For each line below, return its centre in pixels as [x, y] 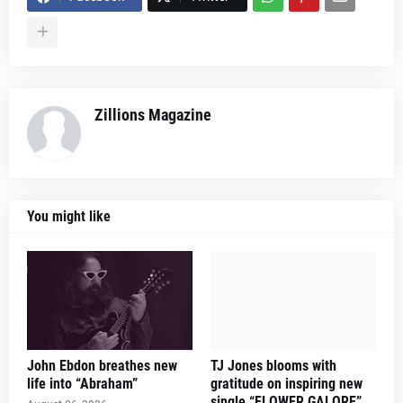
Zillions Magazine [153, 115]
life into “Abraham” [82, 384]
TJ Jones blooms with [273, 366]
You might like [69, 217]
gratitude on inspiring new [287, 384]
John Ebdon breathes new [102, 366]
